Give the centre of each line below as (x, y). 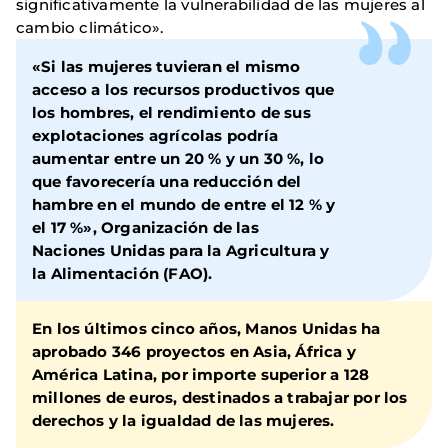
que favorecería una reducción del (167, 182)
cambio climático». (90, 28)
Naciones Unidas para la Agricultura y (181, 251)
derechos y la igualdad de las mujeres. (183, 421)
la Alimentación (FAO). (122, 274)
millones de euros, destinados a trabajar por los (220, 398)
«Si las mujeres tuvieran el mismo (166, 67)
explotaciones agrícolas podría (155, 136)
